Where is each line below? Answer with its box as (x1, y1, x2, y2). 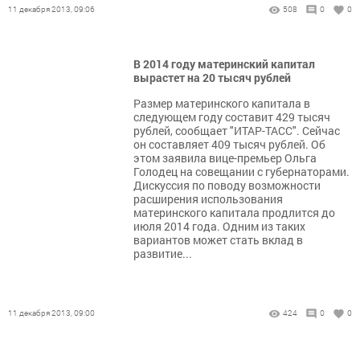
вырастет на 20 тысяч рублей (133, 70, 291, 86)
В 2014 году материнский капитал (133, 56, 315, 72)
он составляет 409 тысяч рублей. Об (133, 137, 325, 153)
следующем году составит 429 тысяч (133, 109, 330, 125)
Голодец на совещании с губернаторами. (133, 164, 350, 180)
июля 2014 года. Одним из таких (133, 219, 305, 235)
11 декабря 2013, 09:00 (8, 308, 95, 319)
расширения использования (133, 191, 283, 207)
